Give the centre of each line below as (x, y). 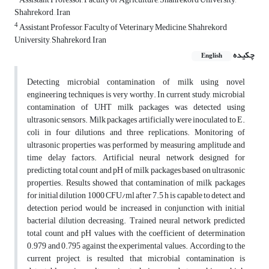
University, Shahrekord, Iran (60, 40)
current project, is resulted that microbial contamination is (136, 259)
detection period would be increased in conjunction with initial (136, 208)
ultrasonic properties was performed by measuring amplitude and (136, 145)
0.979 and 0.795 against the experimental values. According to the (136, 246)
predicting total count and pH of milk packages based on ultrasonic (136, 171)
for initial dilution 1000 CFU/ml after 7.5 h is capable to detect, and (136, 196)
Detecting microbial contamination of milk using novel (136, 82)
